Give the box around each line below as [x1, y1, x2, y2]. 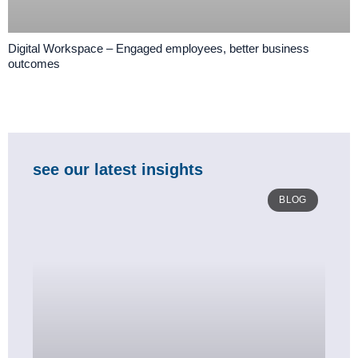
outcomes [8, 57, 60, 71]
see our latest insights [33, 161, 203, 179]
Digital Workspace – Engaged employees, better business [8, 42, 309, 56]
